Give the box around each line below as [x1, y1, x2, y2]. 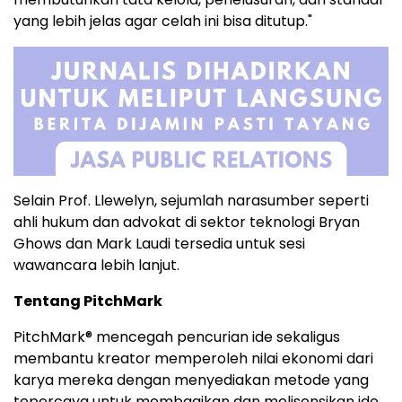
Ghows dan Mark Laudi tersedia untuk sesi [13, 233, 305, 255]
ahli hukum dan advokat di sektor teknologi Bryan [13, 212, 360, 233]
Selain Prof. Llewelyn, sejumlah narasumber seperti [13, 190, 369, 212]
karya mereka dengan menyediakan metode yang [13, 370, 369, 391]
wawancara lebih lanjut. [13, 255, 179, 276]
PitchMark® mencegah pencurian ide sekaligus [13, 327, 340, 348]
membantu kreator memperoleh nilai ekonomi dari [13, 348, 373, 370]
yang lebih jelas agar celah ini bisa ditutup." [13, 10, 312, 31]
